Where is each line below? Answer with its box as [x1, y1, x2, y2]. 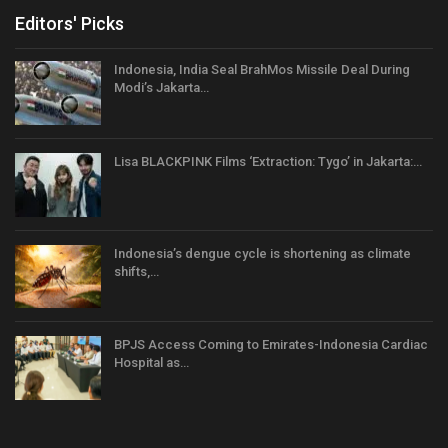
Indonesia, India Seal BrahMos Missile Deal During [114, 62, 410, 78]
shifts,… [114, 263, 159, 279]
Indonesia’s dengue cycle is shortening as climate [114, 245, 411, 261]
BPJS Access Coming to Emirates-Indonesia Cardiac [114, 337, 428, 353]
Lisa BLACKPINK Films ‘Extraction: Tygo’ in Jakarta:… [114, 153, 422, 169]
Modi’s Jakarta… [114, 80, 209, 96]
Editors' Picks [15, 13, 124, 35]
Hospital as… [114, 355, 189, 371]
